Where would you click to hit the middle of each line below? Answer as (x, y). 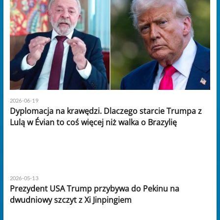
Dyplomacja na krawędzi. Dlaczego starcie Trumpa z (106, 111)
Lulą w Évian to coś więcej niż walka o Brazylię (93, 122)
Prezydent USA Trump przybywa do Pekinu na (94, 188)
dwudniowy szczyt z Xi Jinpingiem (70, 200)
